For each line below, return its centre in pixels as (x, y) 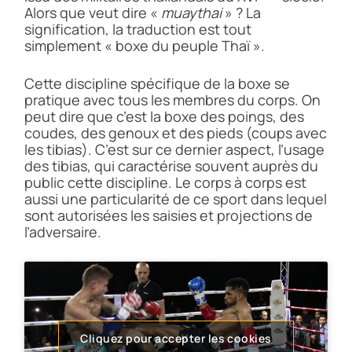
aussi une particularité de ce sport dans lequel (176, 199)
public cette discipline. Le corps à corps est (165, 182)
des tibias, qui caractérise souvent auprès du (171, 166)
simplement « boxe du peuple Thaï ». (145, 46)
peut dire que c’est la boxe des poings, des (164, 116)
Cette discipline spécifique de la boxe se (157, 83)
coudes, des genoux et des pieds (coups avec (176, 133)
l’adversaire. (63, 232)
